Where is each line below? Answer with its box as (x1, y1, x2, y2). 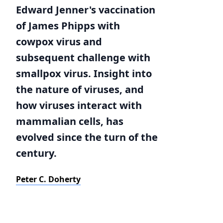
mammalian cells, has (16, 114, 123, 128)
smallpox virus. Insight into (16, 67, 152, 80)
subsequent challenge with (16, 51, 150, 64)
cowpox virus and (16, 35, 102, 48)
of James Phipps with (16, 19, 120, 32)
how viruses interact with (16, 99, 142, 112)
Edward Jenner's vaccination (16, 3, 155, 16)
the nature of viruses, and (16, 83, 144, 96)
